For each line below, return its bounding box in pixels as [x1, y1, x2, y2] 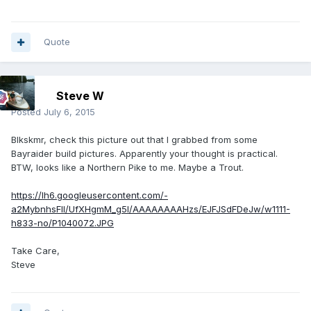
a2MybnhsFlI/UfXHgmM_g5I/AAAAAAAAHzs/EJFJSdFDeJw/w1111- [11, 203, 290, 215]
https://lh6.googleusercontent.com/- [11, 190, 168, 201]
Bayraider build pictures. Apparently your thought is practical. [11, 148, 278, 160]
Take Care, [11, 245, 60, 257]
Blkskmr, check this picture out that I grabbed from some [11, 134, 258, 146]
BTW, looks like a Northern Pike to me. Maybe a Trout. [11, 162, 244, 174]
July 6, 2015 [44, 106, 95, 118]
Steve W [56, 89, 104, 103]
